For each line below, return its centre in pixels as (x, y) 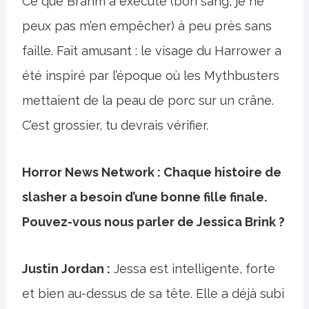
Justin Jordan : (66, 269)
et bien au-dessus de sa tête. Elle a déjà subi (153, 293)
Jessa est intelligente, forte (193, 269)
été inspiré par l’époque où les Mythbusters (151, 76)
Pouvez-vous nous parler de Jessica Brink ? (153, 222)
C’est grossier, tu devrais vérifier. (115, 125)
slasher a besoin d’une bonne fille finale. (144, 197)
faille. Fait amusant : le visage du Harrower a (152, 51)
